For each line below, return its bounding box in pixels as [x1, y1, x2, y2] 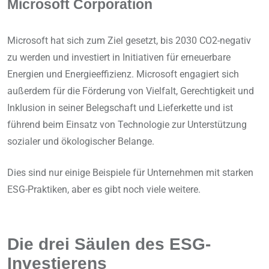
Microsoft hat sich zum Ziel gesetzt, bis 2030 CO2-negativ [7, 35, 251, 47]
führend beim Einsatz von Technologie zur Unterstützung [7, 119, 247, 131]
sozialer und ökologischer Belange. [7, 136, 154, 148]
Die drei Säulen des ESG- [7, 234, 211, 254]
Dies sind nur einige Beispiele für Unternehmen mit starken [7, 167, 253, 179]
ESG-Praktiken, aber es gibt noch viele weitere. [7, 184, 201, 196]
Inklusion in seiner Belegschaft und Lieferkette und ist [7, 102, 233, 114]
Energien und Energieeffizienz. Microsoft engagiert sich [7, 68, 239, 80]
